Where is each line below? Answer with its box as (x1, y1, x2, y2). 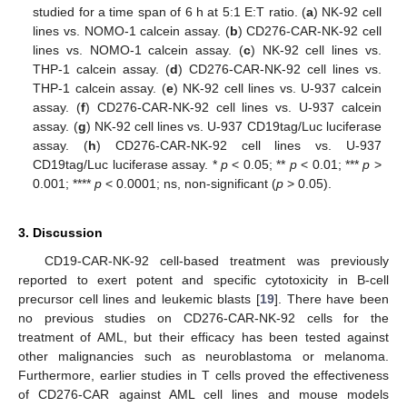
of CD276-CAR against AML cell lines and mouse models (18, 387, 389, 402)
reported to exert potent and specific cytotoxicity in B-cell (18, 273, 389, 288)
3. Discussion (18, 225, 103, 241)
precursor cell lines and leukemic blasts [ (18, 292, 260, 307)
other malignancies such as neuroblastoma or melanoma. (18, 349, 389, 364)
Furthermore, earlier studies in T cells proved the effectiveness (18, 368, 389, 383)
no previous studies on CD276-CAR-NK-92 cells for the (18, 311, 389, 326)
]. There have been (274, 292, 389, 307)
